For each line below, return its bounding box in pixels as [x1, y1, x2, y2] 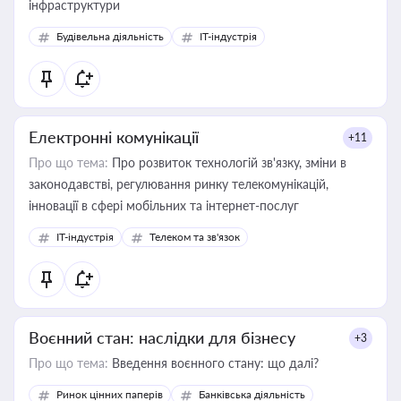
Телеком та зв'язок [149, 230, 240, 243]
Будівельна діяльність [56, 30, 164, 43]
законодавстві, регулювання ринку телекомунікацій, [29, 176, 328, 192]
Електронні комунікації [29, 127, 199, 147]
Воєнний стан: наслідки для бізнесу [29, 328, 295, 347]
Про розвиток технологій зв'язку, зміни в [108, 155, 346, 170]
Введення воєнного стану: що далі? [108, 355, 319, 371]
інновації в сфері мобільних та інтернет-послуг [29, 198, 299, 213]
